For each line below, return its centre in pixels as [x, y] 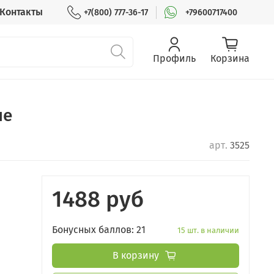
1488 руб [98, 200]
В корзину [135, 256]
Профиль [174, 59]
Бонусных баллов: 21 [99, 230]
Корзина [230, 59]
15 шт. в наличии [208, 231]
